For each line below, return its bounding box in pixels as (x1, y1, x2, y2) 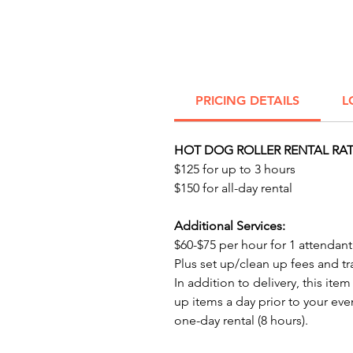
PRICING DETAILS (195, 93, 299, 108)
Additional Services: (174, 218, 285, 233)
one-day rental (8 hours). (174, 313, 308, 328)
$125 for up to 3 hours (174, 162, 295, 176)
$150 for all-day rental (174, 180, 292, 195)
